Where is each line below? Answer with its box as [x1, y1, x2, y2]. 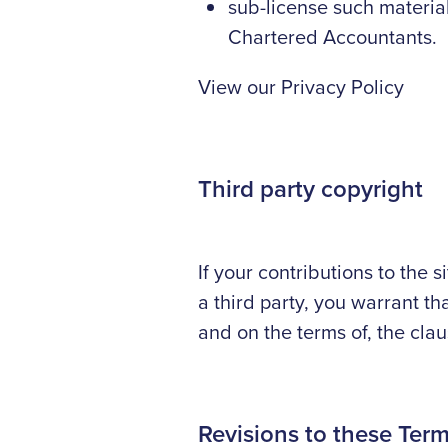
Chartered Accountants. [228, 21, 437, 51]
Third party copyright [198, 170, 423, 206]
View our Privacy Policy [198, 71, 404, 101]
